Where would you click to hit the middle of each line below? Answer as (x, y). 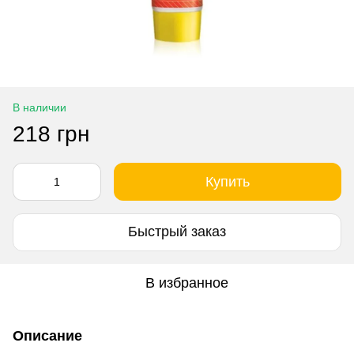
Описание (47, 335)
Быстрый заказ (177, 232)
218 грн (51, 134)
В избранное (186, 282)
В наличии (40, 107)
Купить (228, 181)
